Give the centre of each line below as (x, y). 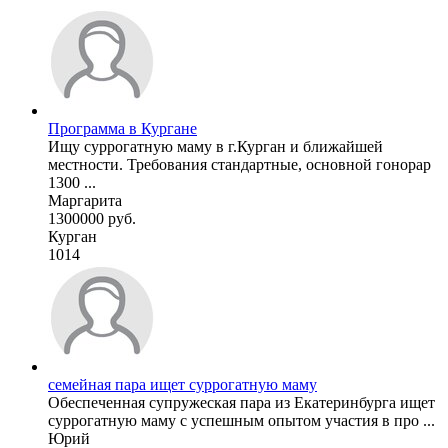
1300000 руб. (92, 218)
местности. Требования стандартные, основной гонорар (239, 164)
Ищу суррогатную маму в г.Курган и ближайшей (215, 146)
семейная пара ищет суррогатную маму (182, 384)
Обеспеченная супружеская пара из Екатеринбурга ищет (241, 402)
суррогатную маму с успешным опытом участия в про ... (241, 420)
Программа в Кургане (122, 128)
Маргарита (85, 200)
